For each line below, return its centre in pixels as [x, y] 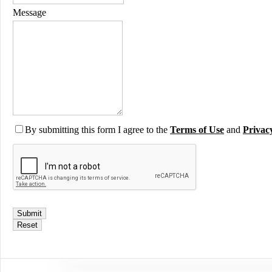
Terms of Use [197, 130]
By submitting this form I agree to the [97, 130]
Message [29, 13]
